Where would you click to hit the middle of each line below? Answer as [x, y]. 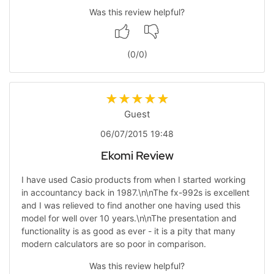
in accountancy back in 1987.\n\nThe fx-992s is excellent [135, 192]
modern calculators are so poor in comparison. [113, 244]
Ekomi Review [137, 155]
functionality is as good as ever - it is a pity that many [128, 231]
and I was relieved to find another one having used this [131, 205]
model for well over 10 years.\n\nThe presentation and [129, 218]
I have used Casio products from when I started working [133, 180]
